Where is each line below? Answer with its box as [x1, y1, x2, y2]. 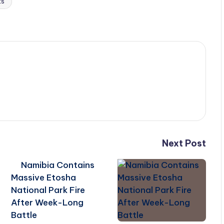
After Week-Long [11, 196, 84, 208]
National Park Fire [11, 184, 85, 195]
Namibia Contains [21, 159, 95, 170]
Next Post [161, 137, 206, 149]
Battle [11, 209, 37, 220]
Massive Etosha [11, 171, 76, 183]
